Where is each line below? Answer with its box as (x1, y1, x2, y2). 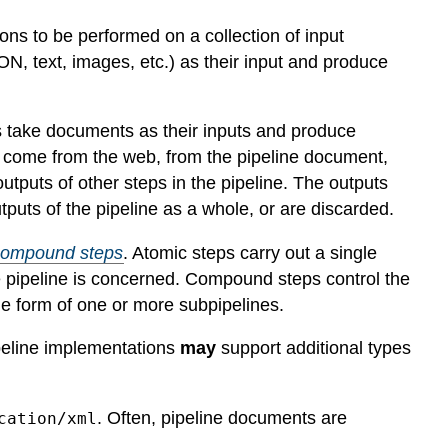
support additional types (216, 338, 412, 359)
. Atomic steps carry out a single (123, 242, 378, 263)
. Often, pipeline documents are (97, 408, 348, 429)
